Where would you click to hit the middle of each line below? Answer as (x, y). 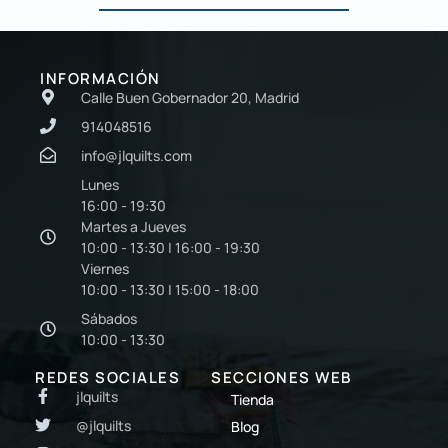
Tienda (253, 399)
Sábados (109, 318)
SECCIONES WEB (281, 377)
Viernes (105, 268)
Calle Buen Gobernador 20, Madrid (190, 97)
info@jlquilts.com (136, 155)
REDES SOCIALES (107, 377)
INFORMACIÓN (100, 78)
